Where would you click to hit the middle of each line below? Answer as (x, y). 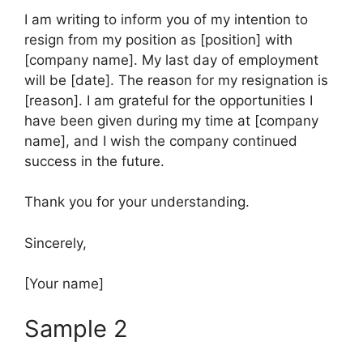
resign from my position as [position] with (158, 39)
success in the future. (94, 161)
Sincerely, (56, 243)
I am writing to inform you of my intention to (166, 19)
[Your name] (64, 284)
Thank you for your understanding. (137, 202)
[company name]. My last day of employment (171, 60)
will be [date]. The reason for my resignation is (176, 80)
